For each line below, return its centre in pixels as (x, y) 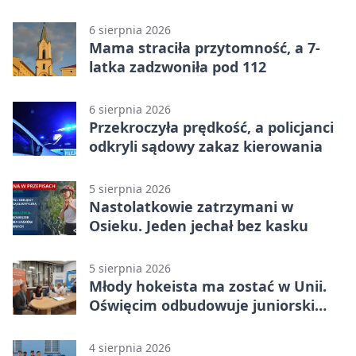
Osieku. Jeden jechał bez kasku (199, 226)
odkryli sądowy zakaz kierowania (206, 147)
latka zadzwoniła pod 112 (178, 67)
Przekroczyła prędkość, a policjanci (211, 128)
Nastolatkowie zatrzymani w (191, 207)
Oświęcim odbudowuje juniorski (202, 306)
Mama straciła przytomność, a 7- (205, 48)
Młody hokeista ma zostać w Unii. (208, 286)
